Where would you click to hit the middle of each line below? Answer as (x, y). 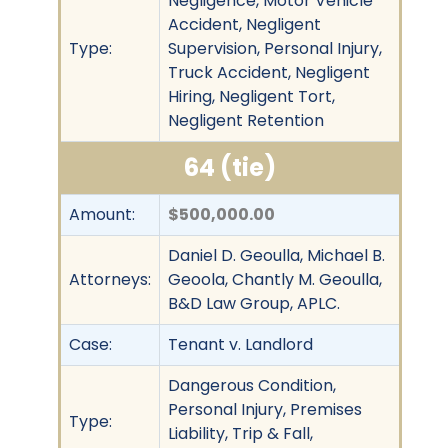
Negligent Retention (246, 120)
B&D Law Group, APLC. (254, 303)
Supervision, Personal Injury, (275, 48)
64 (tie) (230, 167)
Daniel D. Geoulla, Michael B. (276, 255)
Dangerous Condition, (252, 385)
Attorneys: (110, 279)
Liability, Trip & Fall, (240, 433)
